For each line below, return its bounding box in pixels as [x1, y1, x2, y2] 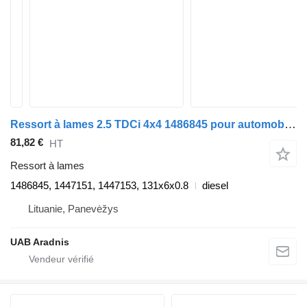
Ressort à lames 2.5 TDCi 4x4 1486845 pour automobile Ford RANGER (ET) [284, 118, 296, 131]
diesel [202, 180, 228, 192]
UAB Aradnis [10, 236, 69, 248]
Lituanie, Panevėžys [28, 203, 119, 215]
